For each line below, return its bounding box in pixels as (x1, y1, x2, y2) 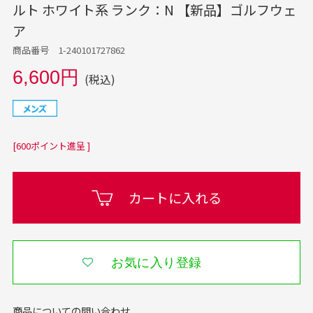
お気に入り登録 (111, 255, 202, 270)
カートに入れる (129, 188, 222, 208)
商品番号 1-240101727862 (12, 43, 125, 57)
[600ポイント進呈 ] (12, 138, 90, 152)
